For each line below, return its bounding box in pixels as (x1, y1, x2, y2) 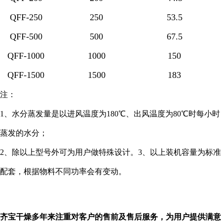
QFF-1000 (7, 51, 44, 61)
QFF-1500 (7, 70, 44, 80)
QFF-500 (9, 32, 42, 41)
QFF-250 (9, 12, 42, 22)
